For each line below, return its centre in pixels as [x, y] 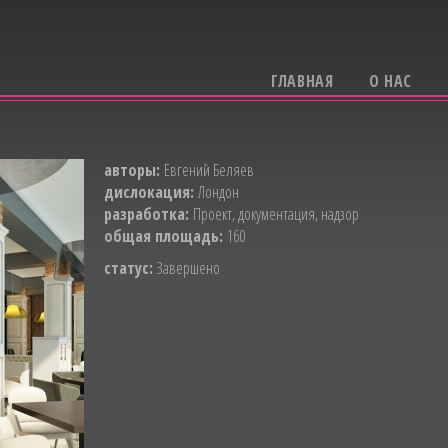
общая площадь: [165, 236]
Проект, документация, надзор [276, 214]
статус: [130, 268]
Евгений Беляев [209, 170]
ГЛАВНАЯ [302, 81]
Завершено [188, 268]
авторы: [134, 170]
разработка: [148, 214]
